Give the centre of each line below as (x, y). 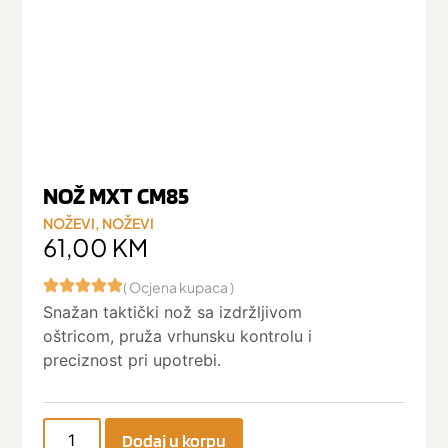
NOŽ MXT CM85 (115, 195)
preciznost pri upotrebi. (131, 360)
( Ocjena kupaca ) (178, 287)
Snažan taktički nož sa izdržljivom (172, 312)
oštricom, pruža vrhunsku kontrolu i (177, 336)
